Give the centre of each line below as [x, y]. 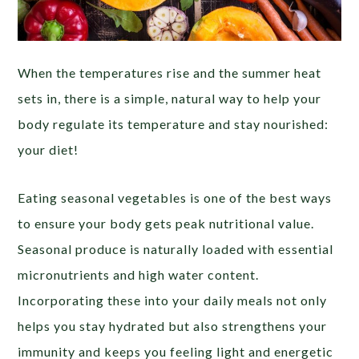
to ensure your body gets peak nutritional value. [166, 223]
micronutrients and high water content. [139, 274]
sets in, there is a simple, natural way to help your [170, 98]
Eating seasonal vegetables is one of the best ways [175, 197]
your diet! [48, 149]
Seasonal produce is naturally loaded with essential [176, 248]
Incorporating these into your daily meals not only [173, 300]
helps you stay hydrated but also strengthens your [173, 325]
